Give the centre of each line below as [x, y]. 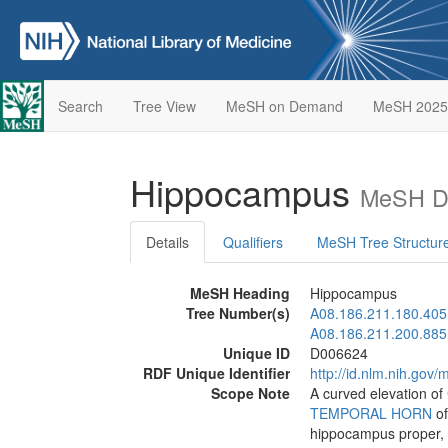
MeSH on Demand [284, 106]
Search [80, 106]
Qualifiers [253, 242]
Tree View [164, 106]
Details [167, 242]
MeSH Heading [240, 293]
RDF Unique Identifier [216, 373]
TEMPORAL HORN [371, 413]
